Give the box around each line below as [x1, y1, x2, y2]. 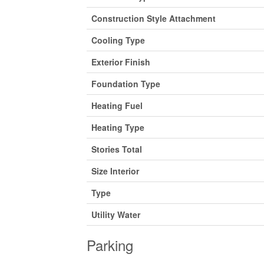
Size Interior [91, 165, 139, 177]
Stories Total [91, 143, 142, 155]
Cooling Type [91, 34, 145, 46]
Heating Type [91, 121, 144, 133]
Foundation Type [91, 78, 160, 90]
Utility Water [91, 209, 140, 220]
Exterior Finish [91, 56, 150, 68]
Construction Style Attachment [91, 12, 216, 24]
